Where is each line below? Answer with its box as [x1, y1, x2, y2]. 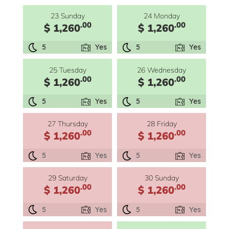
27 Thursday [47, 119, 88, 129]
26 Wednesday [137, 64, 186, 75]
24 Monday [143, 10, 180, 20]
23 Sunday [50, 10, 85, 20]
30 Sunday [144, 173, 179, 183]
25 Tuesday [49, 64, 86, 75]
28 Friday [146, 119, 177, 129]
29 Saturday [48, 173, 87, 183]
